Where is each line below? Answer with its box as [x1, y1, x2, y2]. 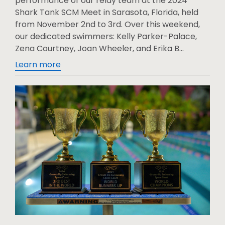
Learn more [15, 58, 61, 70]
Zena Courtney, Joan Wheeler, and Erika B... [15, 42, 184, 54]
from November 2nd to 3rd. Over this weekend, [15, 18, 200, 30]
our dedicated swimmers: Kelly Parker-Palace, [15, 30, 197, 42]
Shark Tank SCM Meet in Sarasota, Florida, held [15, 6, 198, 18]
